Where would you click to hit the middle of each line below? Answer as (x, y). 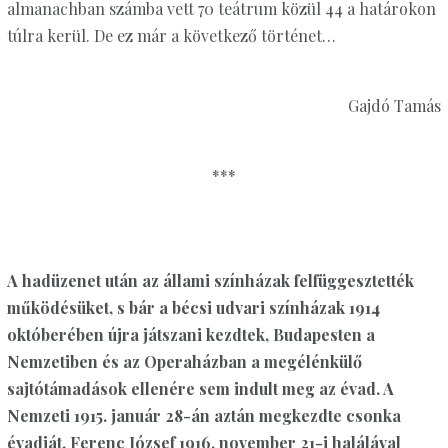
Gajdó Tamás (395, 106)
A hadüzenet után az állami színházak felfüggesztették (210, 281)
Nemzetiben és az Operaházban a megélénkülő (184, 362)
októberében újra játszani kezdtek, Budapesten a (190, 335)
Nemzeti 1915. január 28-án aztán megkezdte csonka (203, 416)
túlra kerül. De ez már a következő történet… (171, 36)
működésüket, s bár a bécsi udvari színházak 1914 (193, 308)
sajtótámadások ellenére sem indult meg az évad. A (200, 389)
